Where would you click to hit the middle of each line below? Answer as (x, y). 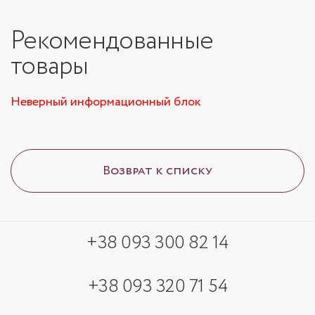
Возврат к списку (157, 171)
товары (50, 67)
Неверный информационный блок (106, 102)
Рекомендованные (112, 41)
